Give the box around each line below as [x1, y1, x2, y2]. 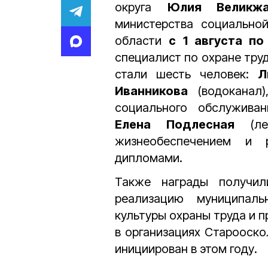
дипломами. [115, 151, 182, 165]
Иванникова [115, 84, 188, 98]
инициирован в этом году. [115, 242, 257, 256]
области [115, 33, 169, 48]
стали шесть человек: [115, 67, 258, 81]
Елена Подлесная [115, 117, 234, 132]
